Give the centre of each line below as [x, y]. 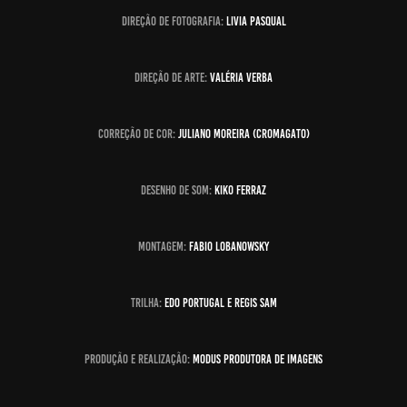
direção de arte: [172, 78]
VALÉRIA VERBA [241, 78]
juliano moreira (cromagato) [243, 134]
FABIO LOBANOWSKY [228, 247]
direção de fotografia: [174, 21]
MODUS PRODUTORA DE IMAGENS [258, 359]
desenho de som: [178, 190]
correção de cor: [138, 134]
